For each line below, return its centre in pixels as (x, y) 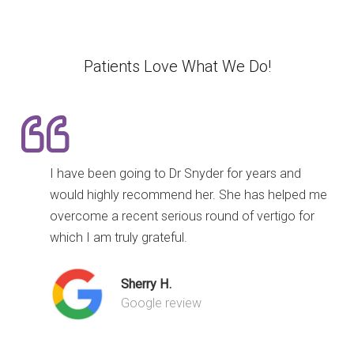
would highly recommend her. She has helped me (188, 195)
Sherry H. (146, 284)
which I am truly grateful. (119, 238)
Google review (161, 303)
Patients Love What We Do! (177, 67)
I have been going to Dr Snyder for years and (175, 174)
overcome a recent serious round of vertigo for (182, 217)
